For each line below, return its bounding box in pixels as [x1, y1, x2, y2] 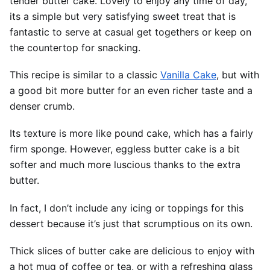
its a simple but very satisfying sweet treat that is [10, 10, 236, 23]
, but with [216, 69, 259, 81]
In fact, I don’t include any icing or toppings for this [10, 201, 243, 214]
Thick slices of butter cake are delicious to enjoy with [10, 244, 254, 257]
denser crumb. [10, 100, 75, 113]
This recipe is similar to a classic [10, 69, 160, 81]
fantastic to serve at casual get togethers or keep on [10, 26, 251, 39]
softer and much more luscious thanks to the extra [10, 159, 240, 171]
